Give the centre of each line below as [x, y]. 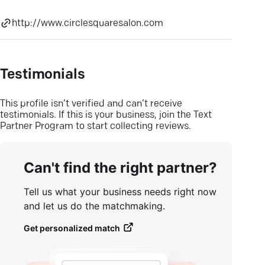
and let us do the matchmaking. [94, 206]
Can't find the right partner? [120, 168]
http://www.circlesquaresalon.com [88, 24]
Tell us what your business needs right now [120, 192]
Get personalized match [72, 228]
